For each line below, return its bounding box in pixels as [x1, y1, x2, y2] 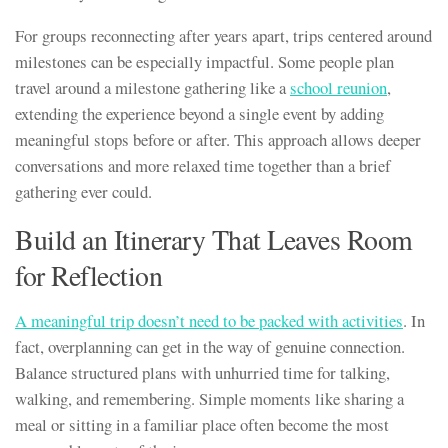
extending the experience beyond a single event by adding [15, 102, 384, 125]
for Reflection [15, 256, 162, 294]
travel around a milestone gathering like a [15, 76, 290, 99]
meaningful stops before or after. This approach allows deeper [15, 128, 421, 151]
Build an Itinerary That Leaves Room [15, 220, 413, 258]
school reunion [290, 76, 387, 99]
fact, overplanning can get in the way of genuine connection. [15, 334, 405, 358]
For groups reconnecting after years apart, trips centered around [15, 24, 432, 47]
